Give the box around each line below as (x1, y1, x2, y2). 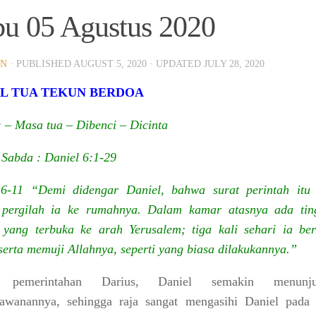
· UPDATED (147, 59, 204, 70)
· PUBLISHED (10, 59, 73, 70)
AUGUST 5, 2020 (73, 59, 147, 70)
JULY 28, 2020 (204, 59, 265, 70)
